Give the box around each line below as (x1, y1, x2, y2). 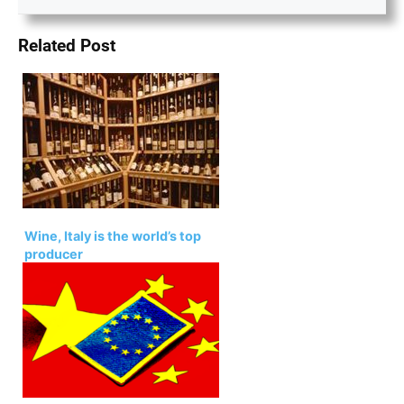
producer (24, 245, 83, 262)
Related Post (18, 35, 115, 56)
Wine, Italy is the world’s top (24, 227, 201, 243)
